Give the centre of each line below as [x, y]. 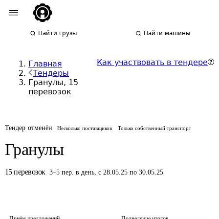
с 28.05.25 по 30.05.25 [131, 172]
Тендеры [51, 73]
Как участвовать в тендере [152, 62]
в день [85, 172]
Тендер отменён [29, 128]
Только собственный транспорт [155, 128]
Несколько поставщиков [85, 128]
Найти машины [167, 33]
